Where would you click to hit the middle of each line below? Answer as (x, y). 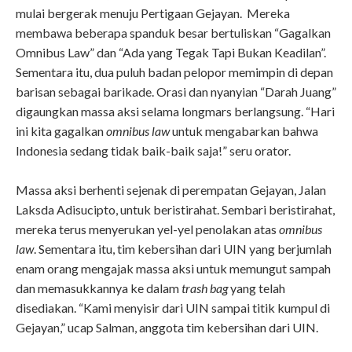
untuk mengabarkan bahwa (244, 130)
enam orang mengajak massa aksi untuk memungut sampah (173, 269)
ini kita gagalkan (61, 130)
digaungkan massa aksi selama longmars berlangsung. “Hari (175, 111)
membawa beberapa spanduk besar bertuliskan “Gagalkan (173, 32)
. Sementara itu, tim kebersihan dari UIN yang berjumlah (183, 249)
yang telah (258, 288)
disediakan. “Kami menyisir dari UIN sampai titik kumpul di (173, 308)
